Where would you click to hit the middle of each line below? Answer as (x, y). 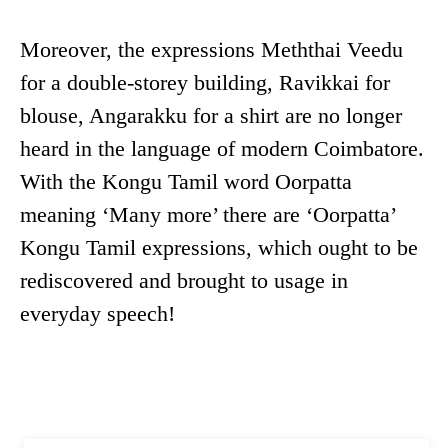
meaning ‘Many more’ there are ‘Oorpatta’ (207, 215)
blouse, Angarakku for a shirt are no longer (211, 116)
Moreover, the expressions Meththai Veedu (211, 50)
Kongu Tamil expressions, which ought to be (219, 248)
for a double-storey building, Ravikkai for (205, 83)
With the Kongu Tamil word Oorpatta (186, 182)
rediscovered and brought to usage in (184, 281)
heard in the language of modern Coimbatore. (222, 149)
